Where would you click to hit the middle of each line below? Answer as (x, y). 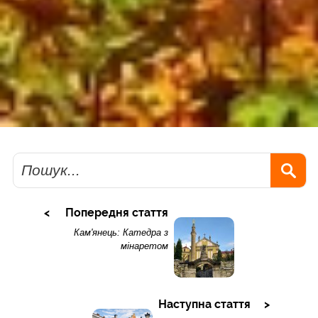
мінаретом (144, 246)
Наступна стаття (204, 305)
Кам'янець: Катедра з (121, 233)
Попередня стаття (116, 213)
